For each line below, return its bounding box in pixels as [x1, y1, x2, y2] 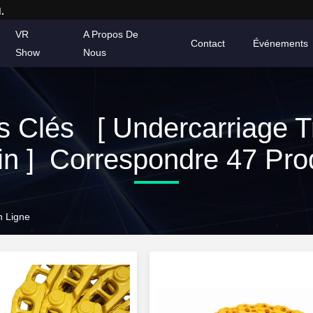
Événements [253, 38, 309, 49]
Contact [191, 38, 226, 49]
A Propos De [83, 29, 139, 40]
